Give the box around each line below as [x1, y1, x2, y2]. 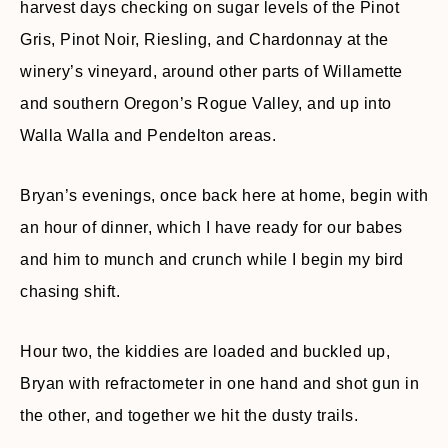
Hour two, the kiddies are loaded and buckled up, [20, 342, 390, 360]
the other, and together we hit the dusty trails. [20, 406, 358, 424]
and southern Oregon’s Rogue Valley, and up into [20, 94, 392, 112]
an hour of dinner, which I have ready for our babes [20, 218, 403, 236]
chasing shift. [20, 282, 120, 300]
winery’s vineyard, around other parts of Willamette [20, 62, 403, 80]
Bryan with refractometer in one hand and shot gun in [20, 374, 419, 392]
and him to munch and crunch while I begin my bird [20, 250, 404, 268]
